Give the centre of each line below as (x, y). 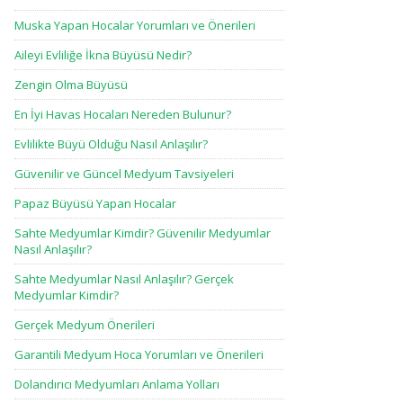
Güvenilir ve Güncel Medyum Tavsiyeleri (124, 174)
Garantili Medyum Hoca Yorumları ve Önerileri (139, 354)
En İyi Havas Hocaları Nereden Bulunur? (123, 114)
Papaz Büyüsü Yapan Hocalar (95, 203)
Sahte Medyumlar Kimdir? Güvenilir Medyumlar (143, 233)
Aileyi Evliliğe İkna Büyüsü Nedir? (103, 55)
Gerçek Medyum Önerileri (85, 325)
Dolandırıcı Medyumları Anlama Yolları (117, 384)
